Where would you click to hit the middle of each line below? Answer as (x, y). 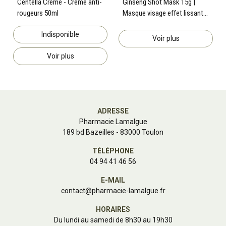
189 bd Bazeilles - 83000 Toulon (113, 132)
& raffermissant (146, 24)
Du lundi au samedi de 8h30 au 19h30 (113, 220)
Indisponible (60, 34)
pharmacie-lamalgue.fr (128, 190)
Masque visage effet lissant (163, 13)
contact (73, 190)
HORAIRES (113, 209)
